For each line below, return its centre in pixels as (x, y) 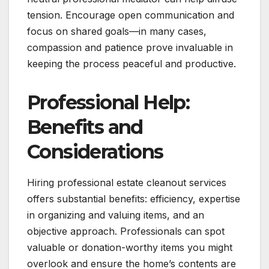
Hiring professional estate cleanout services (127, 182)
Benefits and (85, 127)
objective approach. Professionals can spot (126, 231)
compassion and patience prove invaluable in (130, 47)
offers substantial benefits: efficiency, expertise (134, 198)
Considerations (95, 151)
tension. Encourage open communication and (131, 15)
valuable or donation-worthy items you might (130, 247)
